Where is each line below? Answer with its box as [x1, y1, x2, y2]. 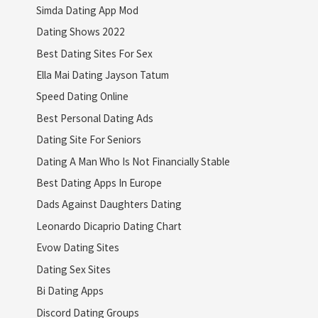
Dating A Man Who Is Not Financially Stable [35, 153, 230, 168]
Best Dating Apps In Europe [35, 175, 162, 190]
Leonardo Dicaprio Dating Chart [35, 218, 182, 233]
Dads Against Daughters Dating [35, 197, 182, 212]
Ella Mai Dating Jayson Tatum [35, 67, 169, 82]
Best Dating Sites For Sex [35, 45, 153, 60]
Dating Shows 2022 [35, 24, 125, 39]
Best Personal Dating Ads [35, 110, 153, 125]
